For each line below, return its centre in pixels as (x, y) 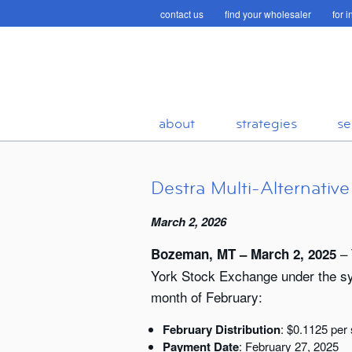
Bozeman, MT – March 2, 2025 (244, 253)
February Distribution (222, 329)
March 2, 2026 (189, 221)
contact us (182, 14)
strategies (266, 123)
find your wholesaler (268, 14)
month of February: (207, 296)
